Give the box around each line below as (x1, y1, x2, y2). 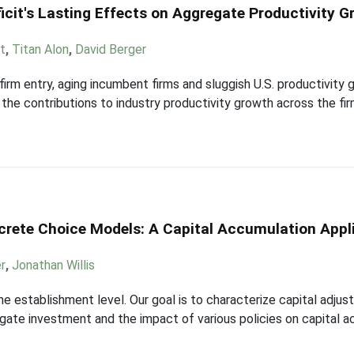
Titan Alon (12, 42, 70, 57)
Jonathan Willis (12, 258, 96, 273)
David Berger (75, 42, 147, 57)
